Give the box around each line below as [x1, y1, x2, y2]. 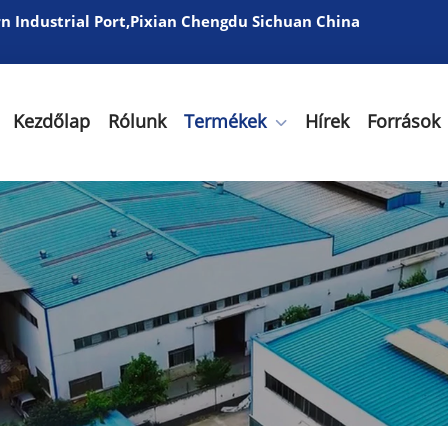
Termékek [184, 109, 266, 133]
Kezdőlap [13, 109, 90, 133]
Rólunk [108, 109, 166, 133]
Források [367, 109, 440, 133]
